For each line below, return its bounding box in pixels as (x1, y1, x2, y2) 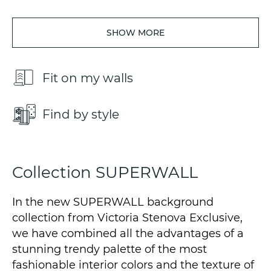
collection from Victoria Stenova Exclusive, (12, 211, 243, 225)
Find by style (42, 107, 119, 122)
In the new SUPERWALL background (12, 195, 214, 209)
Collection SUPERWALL (12, 163, 198, 183)
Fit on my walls (42, 71, 133, 86)
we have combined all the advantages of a (12, 227, 244, 241)
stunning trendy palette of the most (12, 243, 207, 256)
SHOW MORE (106, 27, 165, 39)
